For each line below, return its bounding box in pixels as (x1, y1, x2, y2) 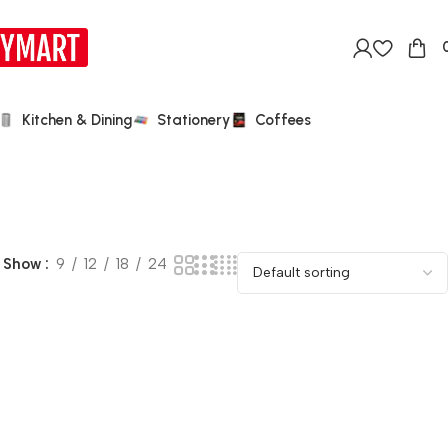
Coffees (255, 110, 311, 129)
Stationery (157, 110, 230, 129)
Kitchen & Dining (22, 110, 132, 129)
